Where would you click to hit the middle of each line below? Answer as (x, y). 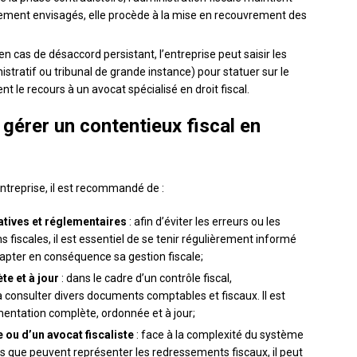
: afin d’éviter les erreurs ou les (204, 222)
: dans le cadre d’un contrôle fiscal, (145, 279)
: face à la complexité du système (219, 335)
